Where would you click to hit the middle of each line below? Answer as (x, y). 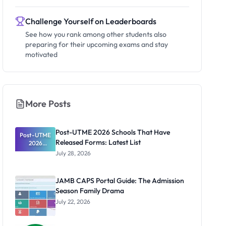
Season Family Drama (90, 191)
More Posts (48, 104)
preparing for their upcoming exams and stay (97, 44)
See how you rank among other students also (96, 34)
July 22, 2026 (73, 202)
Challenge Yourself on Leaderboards (91, 21)
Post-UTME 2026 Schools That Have (113, 132)
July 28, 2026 (73, 153)
